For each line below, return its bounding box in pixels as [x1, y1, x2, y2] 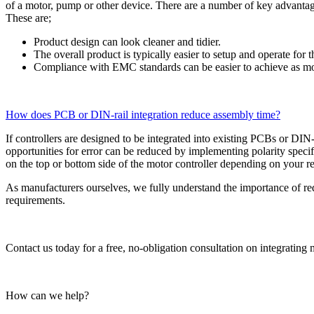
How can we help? [6, 289, 89, 301]
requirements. [6, 193, 68, 206]
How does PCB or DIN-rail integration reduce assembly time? [6, 108, 280, 121]
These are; [6, 11, 51, 24]
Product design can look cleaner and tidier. [34, 35, 221, 48]
